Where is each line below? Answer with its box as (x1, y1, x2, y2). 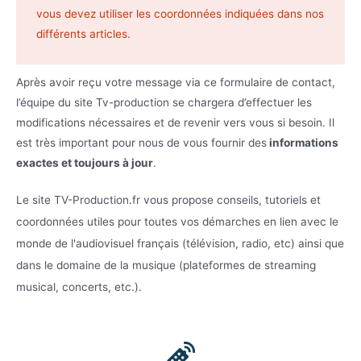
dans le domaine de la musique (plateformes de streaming (16, 259, 316, 272)
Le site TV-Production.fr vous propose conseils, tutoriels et (16, 193, 321, 207)
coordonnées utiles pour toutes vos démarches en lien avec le (16, 215, 338, 229)
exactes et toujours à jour (16, 156, 153, 169)
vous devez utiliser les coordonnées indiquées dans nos (36, 6, 324, 20)
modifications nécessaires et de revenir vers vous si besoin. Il (16, 115, 334, 129)
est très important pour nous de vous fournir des (16, 135, 267, 149)
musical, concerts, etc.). (16, 280, 142, 294)
